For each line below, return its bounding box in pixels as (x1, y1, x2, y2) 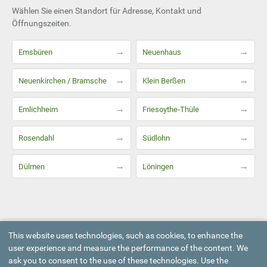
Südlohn (142, 133, 170, 142)
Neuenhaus (142, 47, 181, 57)
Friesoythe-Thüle (142, 104, 199, 114)
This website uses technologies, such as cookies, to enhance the (8, 231, 243, 240)
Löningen (142, 162, 173, 171)
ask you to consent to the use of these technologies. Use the (8, 256, 228, 265)
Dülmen (18, 162, 45, 171)
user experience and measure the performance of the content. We (8, 243, 248, 253)
